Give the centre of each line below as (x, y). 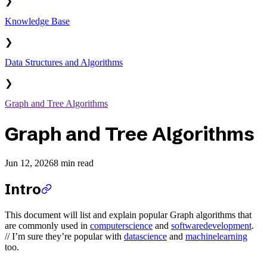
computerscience (121, 225)
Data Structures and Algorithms (64, 63)
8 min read (74, 163)
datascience (145, 236)
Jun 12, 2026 (29, 163)
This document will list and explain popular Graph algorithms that (128, 215)
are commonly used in (47, 225)
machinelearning (216, 236)
